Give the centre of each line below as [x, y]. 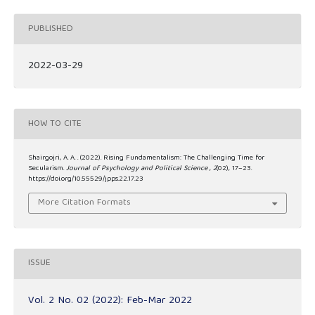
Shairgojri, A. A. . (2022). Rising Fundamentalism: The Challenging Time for [146, 159]
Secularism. [47, 169]
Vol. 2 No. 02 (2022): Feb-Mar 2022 [110, 301]
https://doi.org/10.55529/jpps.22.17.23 [86, 180]
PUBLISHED [51, 29]
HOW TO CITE [55, 124]
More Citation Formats [85, 202]
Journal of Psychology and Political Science [138, 169]
